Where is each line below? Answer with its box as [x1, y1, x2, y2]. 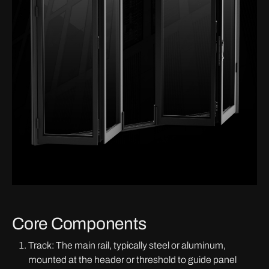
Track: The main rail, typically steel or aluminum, [28, 240, 226, 250]
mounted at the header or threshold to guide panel [28, 255, 237, 265]
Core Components [12, 214, 147, 233]
